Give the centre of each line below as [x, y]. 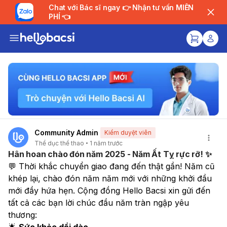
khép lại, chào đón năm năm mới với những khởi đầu [110, 178]
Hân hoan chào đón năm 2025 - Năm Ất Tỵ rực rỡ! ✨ [110, 154]
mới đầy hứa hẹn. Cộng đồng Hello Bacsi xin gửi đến [109, 190]
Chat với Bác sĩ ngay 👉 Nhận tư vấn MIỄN [85, 7]
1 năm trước [106, 143]
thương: [23, 215]
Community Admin [66, 133]
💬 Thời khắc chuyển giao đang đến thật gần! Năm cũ [111, 166]
